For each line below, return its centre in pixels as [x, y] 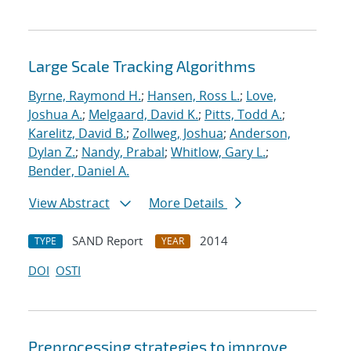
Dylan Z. [52, 152]
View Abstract [69, 203]
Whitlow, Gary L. [218, 152]
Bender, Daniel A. [79, 171]
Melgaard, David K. [143, 115]
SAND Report [107, 241]
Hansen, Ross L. [194, 96]
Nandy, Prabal [123, 152]
